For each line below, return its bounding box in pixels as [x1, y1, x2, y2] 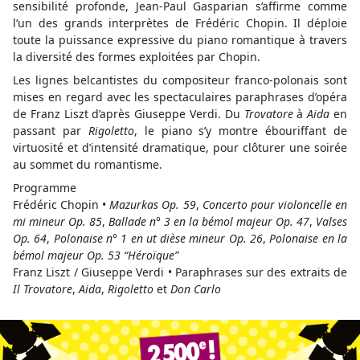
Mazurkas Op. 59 [109, 197, 196, 212]
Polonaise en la [269, 231, 348, 246]
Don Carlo [170, 281, 221, 297]
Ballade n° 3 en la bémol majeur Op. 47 [108, 214, 309, 229]
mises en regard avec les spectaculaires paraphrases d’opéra [13, 89, 347, 104]
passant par [13, 123, 88, 138]
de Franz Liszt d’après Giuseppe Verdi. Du [13, 106, 244, 121]
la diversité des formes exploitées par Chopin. [13, 49, 260, 64]
